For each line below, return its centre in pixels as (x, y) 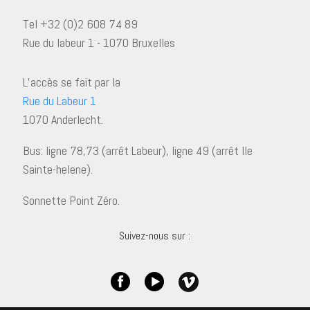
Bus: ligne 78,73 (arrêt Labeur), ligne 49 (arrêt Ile (137, 151)
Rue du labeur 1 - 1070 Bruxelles (99, 43)
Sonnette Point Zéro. (71, 200)
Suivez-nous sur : (155, 236)
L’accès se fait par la (71, 82)
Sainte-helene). (57, 169)
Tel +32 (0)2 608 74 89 (80, 24)
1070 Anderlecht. (63, 119)
